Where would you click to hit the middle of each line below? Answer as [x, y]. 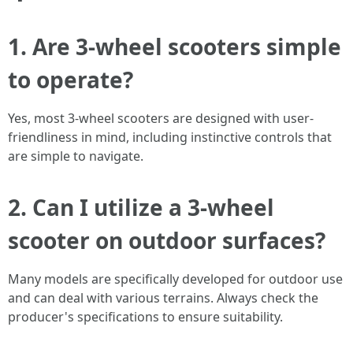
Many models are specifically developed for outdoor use [175, 279]
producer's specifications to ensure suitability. [145, 317]
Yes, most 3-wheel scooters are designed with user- [161, 118]
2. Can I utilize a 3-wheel [141, 207]
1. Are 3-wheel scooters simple [175, 46]
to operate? [71, 80]
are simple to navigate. [76, 156]
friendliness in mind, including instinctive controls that [170, 137]
